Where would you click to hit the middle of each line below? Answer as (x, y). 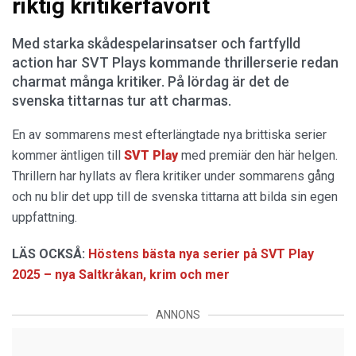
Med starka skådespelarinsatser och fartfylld (156, 44)
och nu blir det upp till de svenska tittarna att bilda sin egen (175, 197)
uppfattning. (44, 218)
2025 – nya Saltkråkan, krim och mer (121, 275)
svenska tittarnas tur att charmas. (122, 101)
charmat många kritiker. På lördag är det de (151, 82)
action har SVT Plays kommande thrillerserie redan (175, 63)
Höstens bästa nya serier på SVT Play (201, 254)
